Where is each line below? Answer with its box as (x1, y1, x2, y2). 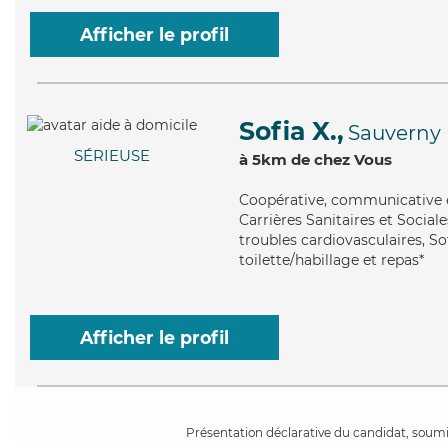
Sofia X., (239, 116, 344, 146)
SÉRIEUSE (74, 146, 150, 166)
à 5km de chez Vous (239, 150, 392, 169)
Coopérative (239, 191, 324, 209)
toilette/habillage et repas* (239, 251, 424, 269)
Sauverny (348, 121, 441, 145)
